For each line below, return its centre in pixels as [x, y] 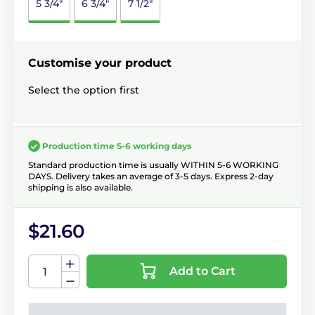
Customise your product [100, 63]
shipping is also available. [81, 188]
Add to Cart [216, 271]
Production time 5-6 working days [117, 146]
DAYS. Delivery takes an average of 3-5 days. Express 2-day [151, 176]
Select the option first [84, 90]
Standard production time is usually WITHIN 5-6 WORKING [153, 165]
